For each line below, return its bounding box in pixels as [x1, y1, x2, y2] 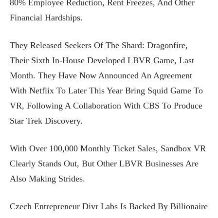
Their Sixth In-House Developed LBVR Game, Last [10, 55, 194, 65]
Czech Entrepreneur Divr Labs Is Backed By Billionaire [10, 201, 208, 211]
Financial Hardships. [10, 12, 83, 22]
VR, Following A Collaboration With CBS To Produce [10, 100, 202, 110]
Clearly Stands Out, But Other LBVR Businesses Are [10, 158, 199, 168]
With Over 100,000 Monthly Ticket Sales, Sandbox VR [10, 143, 206, 153]
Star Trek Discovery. [10, 115, 83, 126]
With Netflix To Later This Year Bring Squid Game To [10, 85, 203, 95]
